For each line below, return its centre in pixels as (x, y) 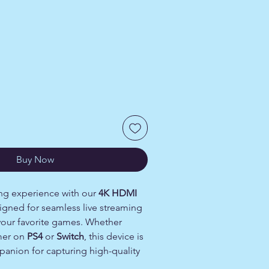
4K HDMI (118, 193)
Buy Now (35, 159)
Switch (70, 236)
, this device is (114, 236)
